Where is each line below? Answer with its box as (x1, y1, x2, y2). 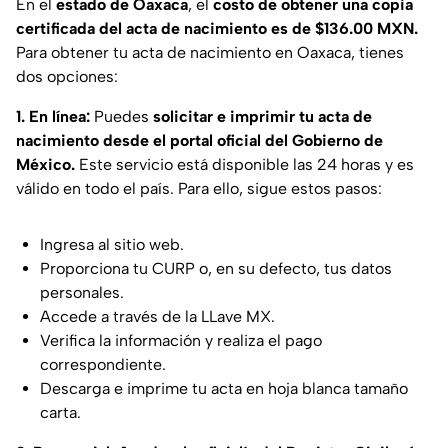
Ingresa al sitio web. (40, 235, 184, 255)
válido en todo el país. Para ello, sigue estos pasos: (16, 179, 382, 199)
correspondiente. (40, 355, 166, 375)
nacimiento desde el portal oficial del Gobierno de (16, 131, 383, 151)
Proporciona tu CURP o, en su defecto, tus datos (40, 259, 392, 279)
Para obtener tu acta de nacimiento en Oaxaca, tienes (16, 43, 404, 63)
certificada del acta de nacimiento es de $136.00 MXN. (16, 19, 418, 39)
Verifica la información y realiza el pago (40, 331, 322, 351)
